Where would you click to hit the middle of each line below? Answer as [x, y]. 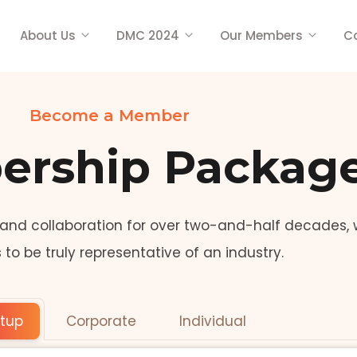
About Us [48, 35]
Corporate [101, 321]
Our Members [261, 35]
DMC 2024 [148, 35]
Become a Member [109, 116]
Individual [213, 321]
